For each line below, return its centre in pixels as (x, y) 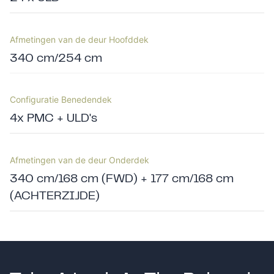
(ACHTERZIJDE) (55, 196)
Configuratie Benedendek (61, 100)
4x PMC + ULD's (54, 119)
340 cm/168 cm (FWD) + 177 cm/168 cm (122, 179)
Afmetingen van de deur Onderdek (80, 160)
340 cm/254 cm (56, 59)
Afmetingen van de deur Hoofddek (79, 39)
